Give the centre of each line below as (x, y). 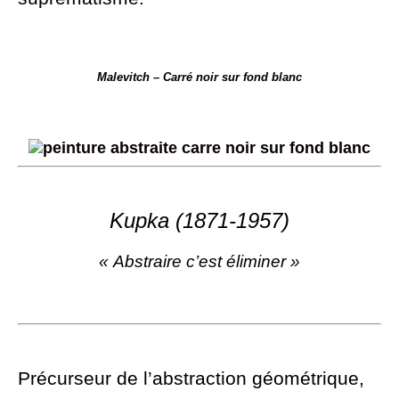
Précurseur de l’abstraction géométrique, (191, 378)
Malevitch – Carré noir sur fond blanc (199, 77)
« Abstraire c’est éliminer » (199, 261)
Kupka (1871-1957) (199, 220)
